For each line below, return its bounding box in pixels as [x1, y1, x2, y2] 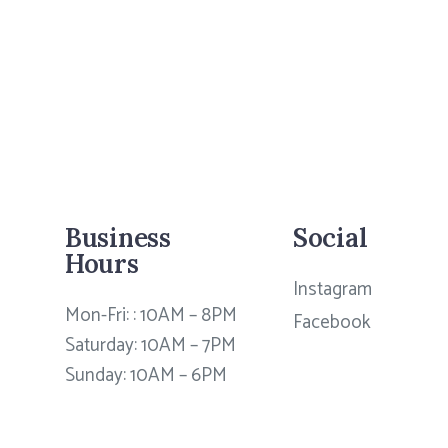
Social [292, 221, 368, 255]
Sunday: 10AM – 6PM [64, 360, 227, 392]
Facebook [292, 307, 371, 339]
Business [64, 221, 171, 255]
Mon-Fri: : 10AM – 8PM [64, 300, 237, 332]
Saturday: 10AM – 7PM [64, 330, 236, 362]
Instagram [292, 274, 372, 306]
